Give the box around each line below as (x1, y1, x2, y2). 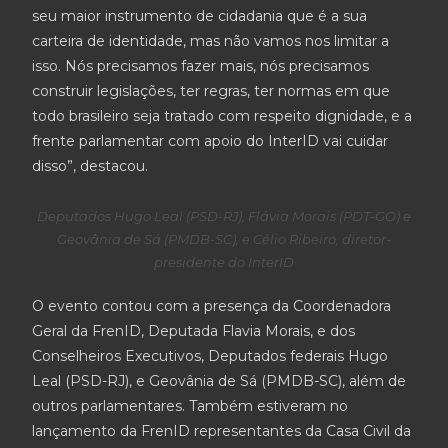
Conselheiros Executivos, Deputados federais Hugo (32, 347, 389, 365)
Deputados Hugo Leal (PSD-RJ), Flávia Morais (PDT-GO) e (37, 208, 411, 224)
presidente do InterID (154, 254, 294, 270)
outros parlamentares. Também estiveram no (32, 397, 349, 415)
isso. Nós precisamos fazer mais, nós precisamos (32, 56, 370, 75)
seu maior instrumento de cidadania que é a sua (32, 6, 368, 25)
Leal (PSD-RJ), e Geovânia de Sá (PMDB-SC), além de (32, 372, 407, 390)
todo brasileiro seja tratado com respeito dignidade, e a (32, 106, 413, 125)
